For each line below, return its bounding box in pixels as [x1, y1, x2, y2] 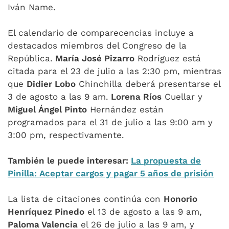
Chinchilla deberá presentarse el [76, 79, 220, 89]
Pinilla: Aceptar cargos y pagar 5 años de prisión [8, 168, 214, 178]
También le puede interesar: [8, 155, 131, 166]
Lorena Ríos [108, 91, 162, 102]
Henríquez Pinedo [8, 207, 84, 217]
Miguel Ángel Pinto [8, 104, 87, 114]
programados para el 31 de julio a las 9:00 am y [8, 117, 213, 127]
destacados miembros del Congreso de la [8, 40, 187, 51]
